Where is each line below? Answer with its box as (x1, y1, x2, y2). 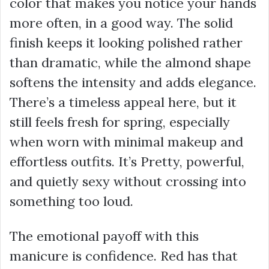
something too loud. (10, 192, 133, 210)
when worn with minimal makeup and (10, 133, 243, 150)
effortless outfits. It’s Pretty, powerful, (10, 153, 244, 170)
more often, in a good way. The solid (10, 14, 233, 31)
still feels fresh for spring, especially (10, 113, 230, 130)
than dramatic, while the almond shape (10, 53, 251, 71)
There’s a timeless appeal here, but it (10, 93, 237, 110)
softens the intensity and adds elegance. (10, 73, 256, 91)
